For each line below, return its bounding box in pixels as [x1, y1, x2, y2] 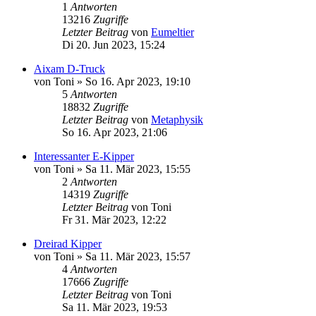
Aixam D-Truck [34, 63, 105, 75]
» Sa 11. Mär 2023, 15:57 [74, 250, 190, 263]
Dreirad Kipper [34, 238, 102, 250]
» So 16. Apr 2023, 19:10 [74, 75, 190, 88]
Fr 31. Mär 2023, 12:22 [62, 214, 166, 226]
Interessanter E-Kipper [34, 150, 134, 163]
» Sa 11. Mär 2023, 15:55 [74, 163, 190, 176]
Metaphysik [151, 114, 203, 126]
